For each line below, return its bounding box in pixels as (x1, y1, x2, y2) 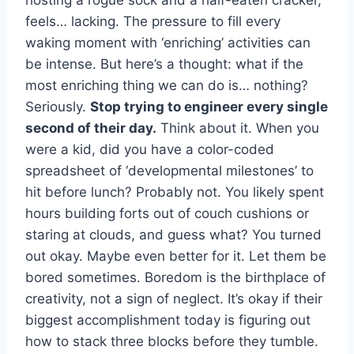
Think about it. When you (156, 119, 319, 136)
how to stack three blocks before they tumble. (25, 333, 318, 349)
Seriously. (25, 98, 90, 115)
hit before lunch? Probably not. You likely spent (25, 183, 324, 200)
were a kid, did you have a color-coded (25, 141, 274, 157)
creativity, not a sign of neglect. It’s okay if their (25, 290, 322, 307)
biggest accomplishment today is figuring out (25, 311, 311, 328)
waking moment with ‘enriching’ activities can (25, 34, 311, 51)
